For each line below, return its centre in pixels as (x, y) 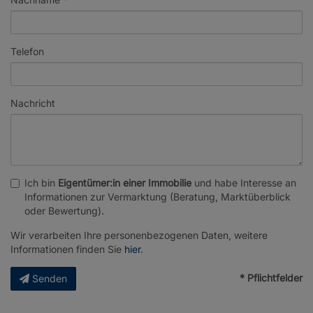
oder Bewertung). (64, 211)
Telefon (27, 52)
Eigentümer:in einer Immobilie (125, 183)
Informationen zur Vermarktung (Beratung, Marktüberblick (158, 197)
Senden (50, 279)
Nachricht (33, 103)
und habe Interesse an (244, 183)
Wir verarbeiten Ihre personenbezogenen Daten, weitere (139, 235)
